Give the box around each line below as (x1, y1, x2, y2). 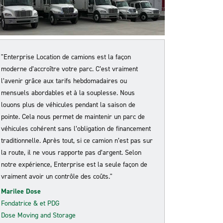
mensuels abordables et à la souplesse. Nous (1, 88, 135, 98)
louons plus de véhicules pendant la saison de (1, 100, 135, 110)
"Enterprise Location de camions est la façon (1, 52, 131, 62)
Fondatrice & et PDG (1, 199, 59, 208)
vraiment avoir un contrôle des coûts (1, 172, 109, 181)
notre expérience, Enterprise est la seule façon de (1, 160, 147, 169)
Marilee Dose (1, 187, 41, 196)
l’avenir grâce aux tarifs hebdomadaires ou (1, 76, 127, 86)
